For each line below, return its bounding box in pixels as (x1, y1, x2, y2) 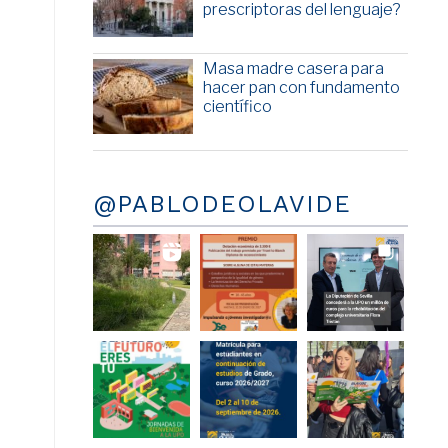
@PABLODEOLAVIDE (92, 190, 351, 219)
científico (202, 97, 272, 117)
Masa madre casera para (202, 59, 384, 79)
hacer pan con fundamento (202, 78, 400, 98)
